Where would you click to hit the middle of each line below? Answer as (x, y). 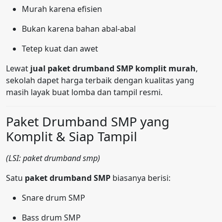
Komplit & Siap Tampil (72, 137)
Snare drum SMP (54, 198)
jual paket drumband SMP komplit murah (113, 69)
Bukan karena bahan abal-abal (79, 29)
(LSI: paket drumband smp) (53, 158)
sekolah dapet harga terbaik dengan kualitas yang (100, 81)
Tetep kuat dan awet (60, 49)
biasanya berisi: (140, 178)
